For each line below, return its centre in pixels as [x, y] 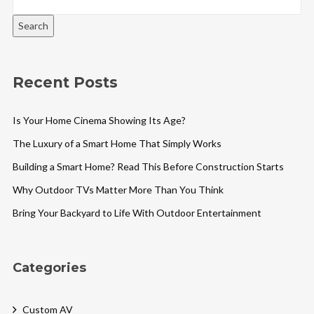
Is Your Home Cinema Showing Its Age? [99, 121]
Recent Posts [65, 82]
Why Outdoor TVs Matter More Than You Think [118, 190]
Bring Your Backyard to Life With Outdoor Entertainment [137, 213]
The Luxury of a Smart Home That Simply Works [117, 144]
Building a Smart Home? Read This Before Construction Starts [148, 167]
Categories [49, 268]
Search [33, 25]
